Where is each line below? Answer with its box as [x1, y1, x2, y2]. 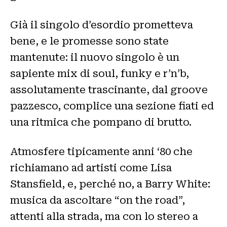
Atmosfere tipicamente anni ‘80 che [10, 145, 193, 158]
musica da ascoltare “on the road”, [10, 194, 185, 207]
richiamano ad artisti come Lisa [10, 162, 172, 174]
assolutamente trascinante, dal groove [10, 84, 208, 96]
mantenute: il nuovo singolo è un [10, 51, 179, 64]
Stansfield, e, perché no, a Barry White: [10, 178, 210, 191]
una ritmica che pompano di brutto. [10, 116, 192, 129]
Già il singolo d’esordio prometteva [10, 19, 193, 31]
